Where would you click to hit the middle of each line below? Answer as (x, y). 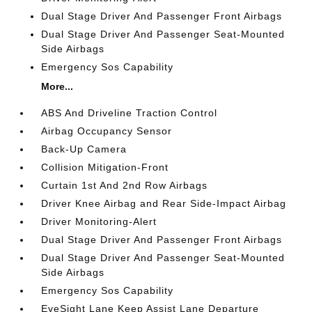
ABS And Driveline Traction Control (130, 113)
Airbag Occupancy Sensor (107, 131)
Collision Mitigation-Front (105, 167)
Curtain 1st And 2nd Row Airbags (125, 185)
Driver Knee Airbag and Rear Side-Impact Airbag (164, 203)
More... (57, 86)
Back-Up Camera (84, 149)
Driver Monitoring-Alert (99, 221)
